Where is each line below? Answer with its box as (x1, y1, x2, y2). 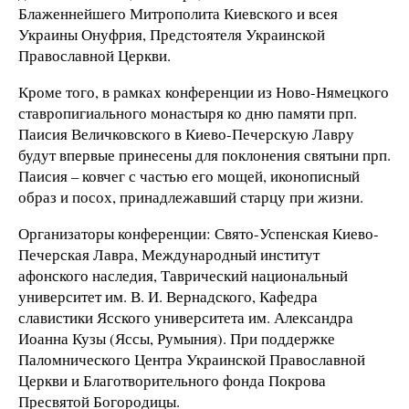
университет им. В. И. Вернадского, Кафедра (18, 285, 318, 307)
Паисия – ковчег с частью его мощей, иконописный (18, 165, 360, 187)
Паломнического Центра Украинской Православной (18, 348, 365, 370)
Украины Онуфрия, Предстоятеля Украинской (18, 24, 325, 46)
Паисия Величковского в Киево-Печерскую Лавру (18, 123, 354, 145)
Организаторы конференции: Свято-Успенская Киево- (18, 222, 379, 244)
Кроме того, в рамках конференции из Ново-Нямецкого (18, 81, 389, 103)
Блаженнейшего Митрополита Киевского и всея (18, 3, 338, 25)
